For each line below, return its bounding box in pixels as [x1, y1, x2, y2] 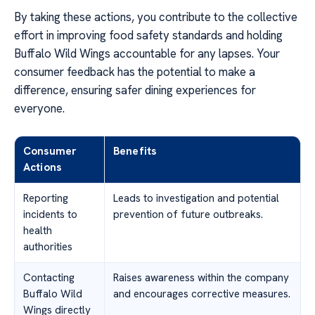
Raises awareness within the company [113, 271, 289, 285]
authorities [23, 240, 72, 255]
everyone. [14, 101, 65, 117]
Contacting [23, 271, 75, 285]
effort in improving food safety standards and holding [14, 27, 283, 44]
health [23, 224, 52, 238]
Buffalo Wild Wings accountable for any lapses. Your [14, 46, 280, 62]
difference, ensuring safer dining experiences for [14, 82, 256, 98]
